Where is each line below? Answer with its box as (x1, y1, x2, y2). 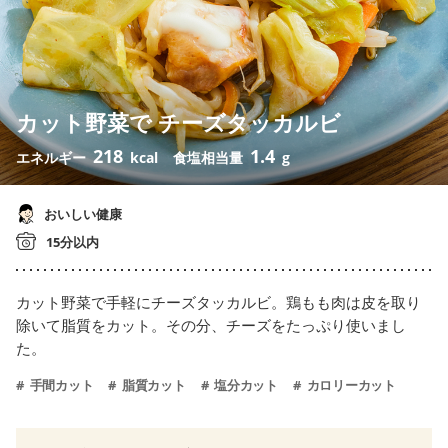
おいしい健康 (41, 205, 122, 224)
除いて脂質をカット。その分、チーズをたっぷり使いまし (16, 315, 406, 336)
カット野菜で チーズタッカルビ (16, 107, 341, 138)
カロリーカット (303, 376, 396, 395)
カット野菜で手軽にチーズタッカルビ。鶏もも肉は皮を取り (16, 292, 421, 313)
